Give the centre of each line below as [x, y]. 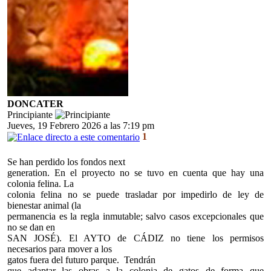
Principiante [31, 115]
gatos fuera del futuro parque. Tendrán [81, 260]
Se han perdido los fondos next [66, 162]
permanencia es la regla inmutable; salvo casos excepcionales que [135, 217]
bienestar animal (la [44, 206]
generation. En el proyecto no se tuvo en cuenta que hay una [135, 173]
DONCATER [35, 104]
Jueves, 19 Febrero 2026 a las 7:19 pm [81, 126]
